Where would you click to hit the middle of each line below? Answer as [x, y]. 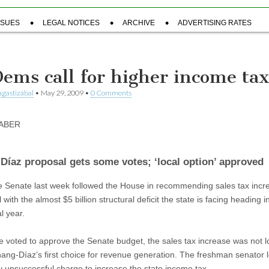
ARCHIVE [139, 23]
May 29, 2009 [62, 93]
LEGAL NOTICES [71, 23]
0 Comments [111, 93]
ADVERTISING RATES [215, 23]
